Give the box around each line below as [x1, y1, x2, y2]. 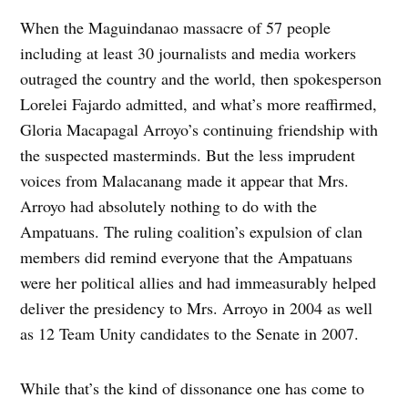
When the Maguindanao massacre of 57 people [20, 16, 331, 39]
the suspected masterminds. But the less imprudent [20, 144, 356, 167]
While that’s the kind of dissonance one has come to [20, 377, 365, 400]
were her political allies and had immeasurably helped [20, 271, 377, 294]
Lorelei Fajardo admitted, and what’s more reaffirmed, [20, 93, 378, 116]
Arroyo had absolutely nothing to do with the [20, 195, 318, 218]
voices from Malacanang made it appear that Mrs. [20, 169, 350, 192]
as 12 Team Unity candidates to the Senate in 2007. [20, 322, 360, 345]
